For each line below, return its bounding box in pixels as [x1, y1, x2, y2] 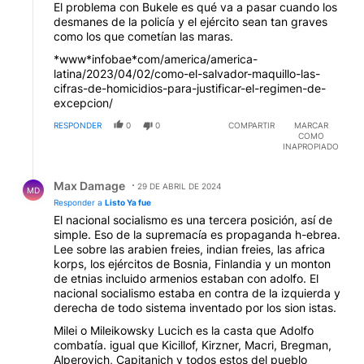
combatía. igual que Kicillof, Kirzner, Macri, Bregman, [54, 337, 331, 352]
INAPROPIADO [283, 141, 339, 151]
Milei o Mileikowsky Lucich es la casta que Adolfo [54, 323, 314, 337]
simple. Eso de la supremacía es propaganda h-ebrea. [54, 227, 340, 241]
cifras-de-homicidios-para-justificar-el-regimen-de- [54, 80, 326, 95]
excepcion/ [54, 95, 113, 110]
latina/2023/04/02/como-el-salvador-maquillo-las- [54, 66, 320, 80]
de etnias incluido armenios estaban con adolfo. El [54, 271, 318, 285]
